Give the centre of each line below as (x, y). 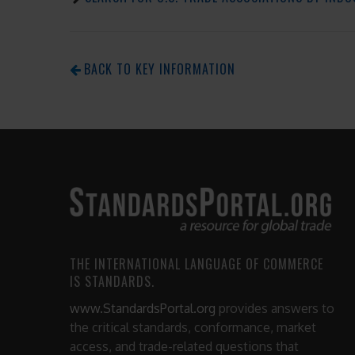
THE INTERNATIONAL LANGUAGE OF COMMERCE (197, 263)
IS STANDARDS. (112, 281)
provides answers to (275, 309)
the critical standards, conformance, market (193, 328)
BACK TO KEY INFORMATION (160, 69)
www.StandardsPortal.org (143, 309)
